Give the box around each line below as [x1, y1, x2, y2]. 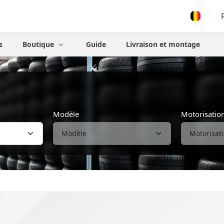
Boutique [22, 39, 56, 49]
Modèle [53, 109, 79, 119]
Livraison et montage [125, 39, 200, 49]
